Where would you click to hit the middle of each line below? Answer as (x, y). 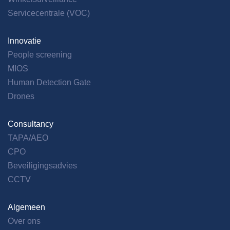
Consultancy (31, 124)
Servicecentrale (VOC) (49, 13)
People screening (40, 54)
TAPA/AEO (28, 138)
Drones (21, 96)
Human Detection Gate (49, 82)
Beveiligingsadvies (42, 165)
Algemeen (26, 207)
